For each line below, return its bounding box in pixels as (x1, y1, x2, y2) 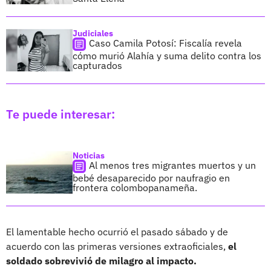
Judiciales (73, 27, 113, 39)
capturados (73, 59, 122, 71)
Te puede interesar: (6, 105, 115, 122)
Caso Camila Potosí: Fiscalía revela (89, 36, 242, 49)
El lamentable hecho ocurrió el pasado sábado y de (6, 225, 228, 238)
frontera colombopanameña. (73, 181, 197, 194)
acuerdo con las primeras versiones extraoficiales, (6, 240, 228, 252)
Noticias (73, 149, 105, 161)
